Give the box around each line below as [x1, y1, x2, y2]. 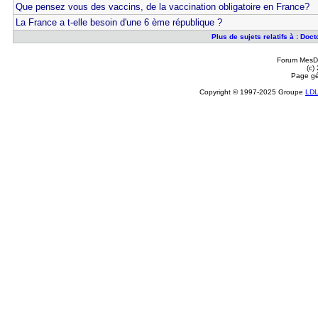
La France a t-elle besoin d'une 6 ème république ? [15, 17, 222, 28]
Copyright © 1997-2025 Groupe [199, 88, 305, 96]
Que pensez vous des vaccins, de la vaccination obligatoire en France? [15, 1, 309, 12]
